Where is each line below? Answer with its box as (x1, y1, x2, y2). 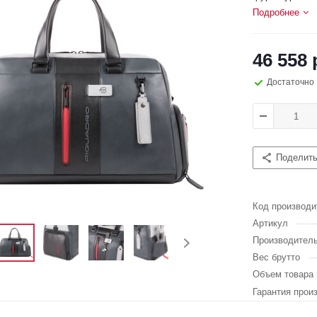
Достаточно (267, 77, 314, 87)
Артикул (253, 218, 288, 229)
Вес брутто (253, 252, 300, 263)
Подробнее (253, 7, 299, 18)
